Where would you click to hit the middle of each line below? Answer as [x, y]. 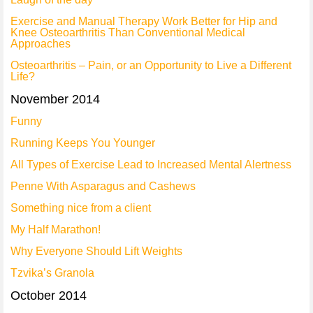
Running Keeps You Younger [83, 143]
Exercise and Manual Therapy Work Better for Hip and [144, 21]
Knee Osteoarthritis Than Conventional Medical [128, 32]
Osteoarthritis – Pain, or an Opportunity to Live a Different [151, 65]
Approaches [41, 44]
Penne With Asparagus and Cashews [103, 186]
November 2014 [55, 99]
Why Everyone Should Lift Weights [96, 251]
